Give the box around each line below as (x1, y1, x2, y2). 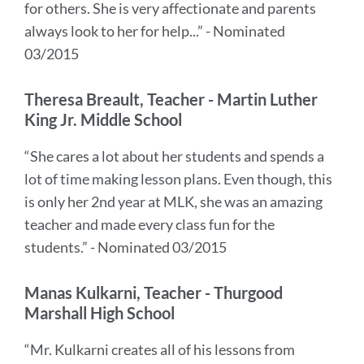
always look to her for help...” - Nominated (24, 22, 285, 40)
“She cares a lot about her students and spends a (24, 147, 324, 165)
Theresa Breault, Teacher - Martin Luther (24, 89, 318, 109)
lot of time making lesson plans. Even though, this (24, 170, 332, 188)
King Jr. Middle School (24, 110, 182, 129)
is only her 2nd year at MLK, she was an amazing (24, 193, 323, 210)
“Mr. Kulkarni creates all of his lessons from (24, 340, 295, 358)
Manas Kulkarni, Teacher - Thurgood (24, 283, 283, 302)
